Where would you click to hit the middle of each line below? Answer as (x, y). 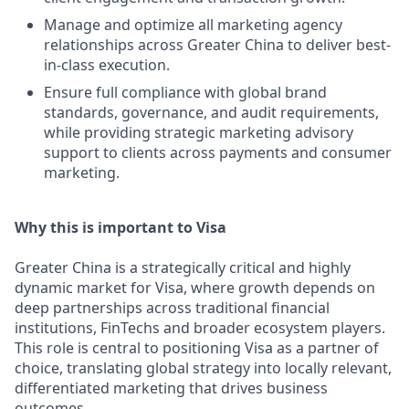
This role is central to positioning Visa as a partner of (197, 348)
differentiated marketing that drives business (171, 388)
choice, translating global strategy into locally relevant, (203, 368)
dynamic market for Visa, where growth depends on (195, 288)
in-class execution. (107, 65)
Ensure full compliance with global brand (185, 92)
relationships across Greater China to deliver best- (217, 45)
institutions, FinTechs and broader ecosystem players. (200, 328)
